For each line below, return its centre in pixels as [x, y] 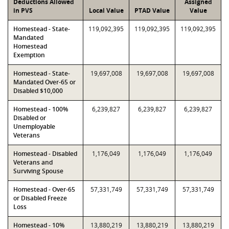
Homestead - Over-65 [44, 189]
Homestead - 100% [41, 109]
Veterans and [33, 162]
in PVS [23, 10]
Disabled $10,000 [38, 91]
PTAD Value [152, 10]
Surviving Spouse [38, 171]
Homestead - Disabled [45, 154]
